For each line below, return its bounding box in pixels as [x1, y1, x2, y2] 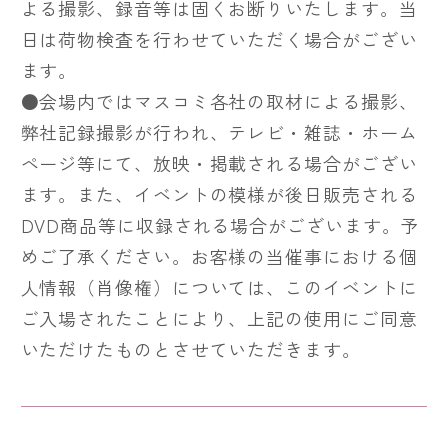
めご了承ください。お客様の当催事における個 [20, 242, 418, 269]
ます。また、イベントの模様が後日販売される [20, 180, 418, 207]
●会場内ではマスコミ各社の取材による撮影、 [20, 87, 418, 114]
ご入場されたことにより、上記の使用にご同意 [20, 304, 418, 331]
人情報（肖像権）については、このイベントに [20, 273, 418, 300]
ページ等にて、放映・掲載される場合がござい [20, 149, 418, 176]
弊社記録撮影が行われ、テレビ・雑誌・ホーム [20, 118, 418, 145]
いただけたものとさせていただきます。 [20, 335, 361, 362]
